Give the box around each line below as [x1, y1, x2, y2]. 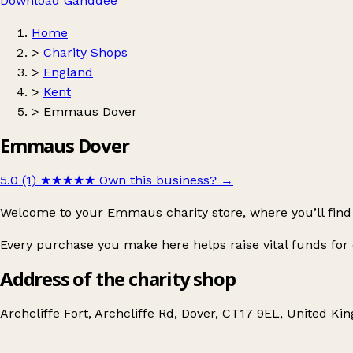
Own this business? [99, 172, 217, 188]
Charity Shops [43, 45, 128, 60]
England [43, 65, 93, 80]
